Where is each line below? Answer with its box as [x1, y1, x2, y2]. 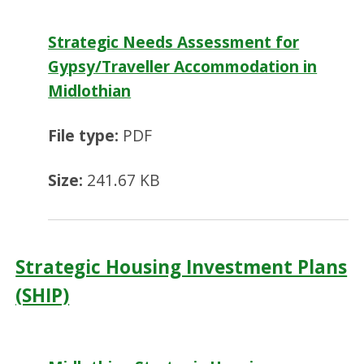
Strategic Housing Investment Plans [15, 254, 348, 280]
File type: [48, 124, 119, 147]
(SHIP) [15, 283, 70, 309]
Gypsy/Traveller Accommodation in [48, 54, 318, 77]
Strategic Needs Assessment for [48, 30, 300, 53]
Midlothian [48, 79, 132, 102]
